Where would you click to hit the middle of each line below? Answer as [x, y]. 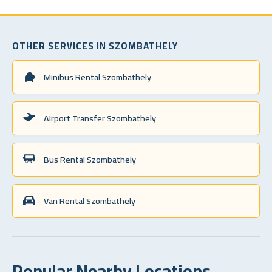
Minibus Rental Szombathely [97, 76]
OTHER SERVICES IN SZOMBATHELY [95, 46]
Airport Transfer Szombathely [100, 118]
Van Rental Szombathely [90, 200]
